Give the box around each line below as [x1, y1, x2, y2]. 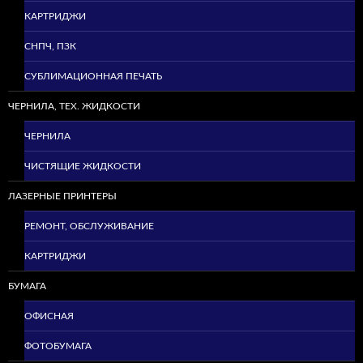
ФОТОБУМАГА [24, 341, 92, 352]
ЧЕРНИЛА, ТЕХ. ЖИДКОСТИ [8, 101, 140, 112]
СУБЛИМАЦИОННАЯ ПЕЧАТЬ [24, 71, 162, 82]
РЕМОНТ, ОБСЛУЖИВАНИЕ [24, 221, 154, 232]
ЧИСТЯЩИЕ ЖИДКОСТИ [24, 161, 141, 172]
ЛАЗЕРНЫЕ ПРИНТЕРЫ [8, 191, 117, 202]
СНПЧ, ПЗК [24, 41, 76, 52]
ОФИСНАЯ [24, 311, 74, 322]
